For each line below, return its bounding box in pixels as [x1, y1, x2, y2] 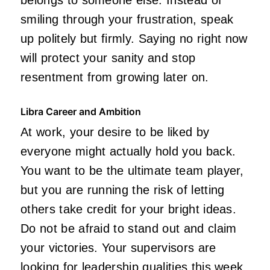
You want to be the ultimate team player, [20, 163, 244, 177]
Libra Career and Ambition [20, 105, 141, 118]
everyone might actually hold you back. [20, 144, 236, 158]
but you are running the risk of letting [20, 183, 225, 196]
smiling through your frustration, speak [20, 12, 234, 26]
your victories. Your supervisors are [20, 240, 216, 254]
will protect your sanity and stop [20, 51, 196, 64]
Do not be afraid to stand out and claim [20, 221, 237, 235]
